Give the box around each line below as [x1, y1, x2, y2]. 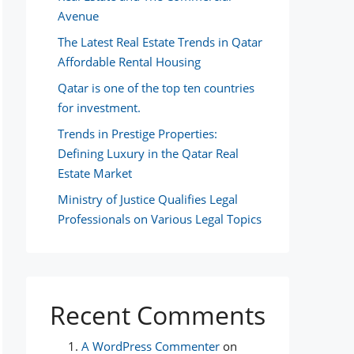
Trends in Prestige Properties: [58, 126, 217, 141]
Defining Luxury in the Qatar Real [58, 145, 239, 161]
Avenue [58, 8, 99, 24]
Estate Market [58, 165, 132, 181]
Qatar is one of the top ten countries [58, 80, 254, 96]
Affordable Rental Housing [58, 54, 201, 70]
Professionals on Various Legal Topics [58, 211, 262, 227]
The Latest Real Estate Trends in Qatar [58, 34, 262, 50]
